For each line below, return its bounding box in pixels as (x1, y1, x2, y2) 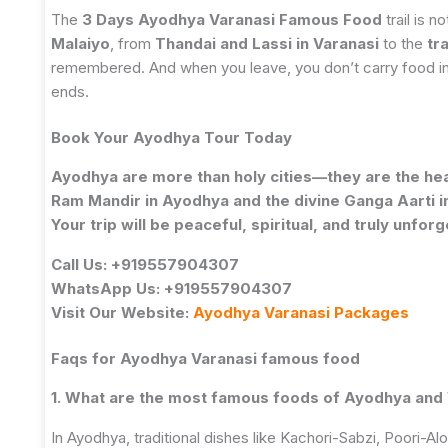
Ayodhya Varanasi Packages (193, 302, 409, 322)
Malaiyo (51, 33, 110, 53)
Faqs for (51, 349, 120, 369)
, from (110, 33, 155, 53)
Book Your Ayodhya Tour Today (51, 128, 292, 148)
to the (379, 33, 427, 53)
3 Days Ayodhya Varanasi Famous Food (82, 9, 382, 29)
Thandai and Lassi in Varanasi (155, 33, 379, 53)
